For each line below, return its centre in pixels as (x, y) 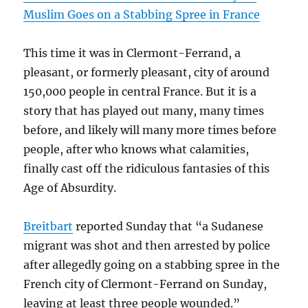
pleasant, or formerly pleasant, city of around (147, 73)
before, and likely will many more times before (150, 130)
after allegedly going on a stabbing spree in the (152, 265)
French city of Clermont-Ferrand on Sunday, (145, 284)
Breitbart (48, 227)
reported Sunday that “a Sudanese (168, 227)
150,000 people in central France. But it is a (140, 92)
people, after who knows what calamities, (136, 150)
